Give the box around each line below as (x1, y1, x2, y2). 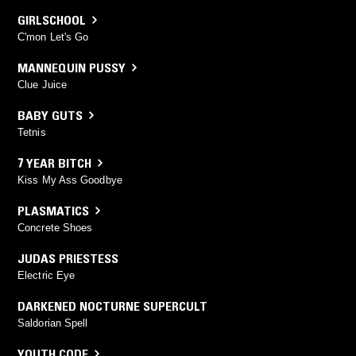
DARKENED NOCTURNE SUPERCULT (17, 297, 207, 314)
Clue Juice (17, 78, 67, 91)
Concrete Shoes (17, 221, 93, 234)
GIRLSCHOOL (17, 11, 86, 28)
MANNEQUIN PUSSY (17, 59, 126, 75)
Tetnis (17, 126, 46, 138)
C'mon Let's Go (17, 30, 89, 43)
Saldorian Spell (17, 316, 88, 329)
